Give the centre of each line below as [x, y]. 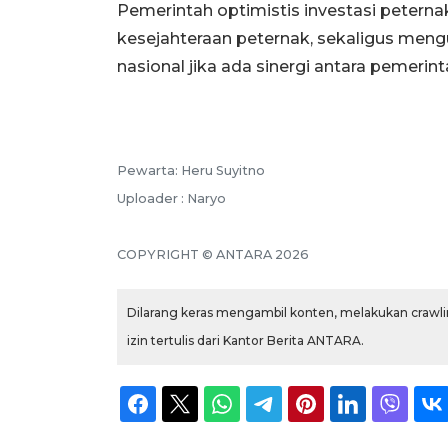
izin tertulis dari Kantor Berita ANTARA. [245, 340]
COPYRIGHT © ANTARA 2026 [213, 254]
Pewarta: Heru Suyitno [191, 170]
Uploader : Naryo [171, 198]
